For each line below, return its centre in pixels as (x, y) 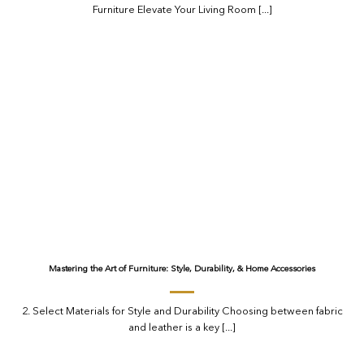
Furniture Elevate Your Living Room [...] (182, 10)
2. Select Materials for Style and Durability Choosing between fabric (182, 311)
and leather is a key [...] (182, 327)
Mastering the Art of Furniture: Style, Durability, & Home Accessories (182, 270)
